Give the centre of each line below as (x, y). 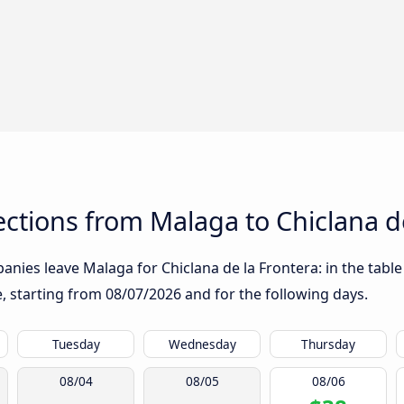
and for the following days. (275, 294)
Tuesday (76, 344)
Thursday (328, 344)
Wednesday (202, 344)
